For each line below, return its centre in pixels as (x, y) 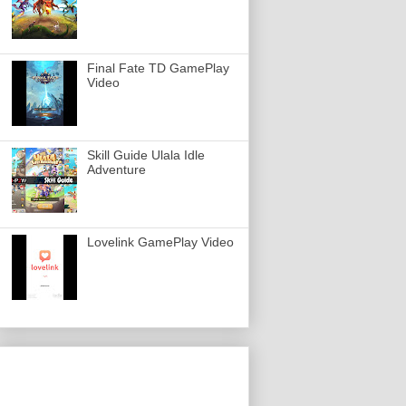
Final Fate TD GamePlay (158, 68)
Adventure (116, 170)
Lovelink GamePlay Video (160, 242)
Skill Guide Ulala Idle (145, 155)
